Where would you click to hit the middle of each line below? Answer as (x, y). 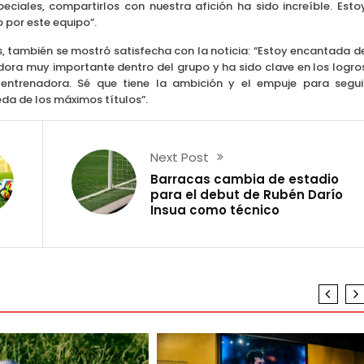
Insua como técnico (215, 210)
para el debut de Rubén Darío (247, 194)
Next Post (180, 157)
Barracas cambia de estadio (245, 179)
